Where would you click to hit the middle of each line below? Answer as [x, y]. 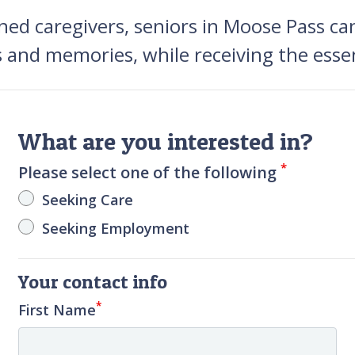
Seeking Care [88, 199]
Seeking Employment [116, 228]
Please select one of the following [150, 172]
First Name [57, 309]
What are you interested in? [166, 141]
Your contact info [93, 281]
